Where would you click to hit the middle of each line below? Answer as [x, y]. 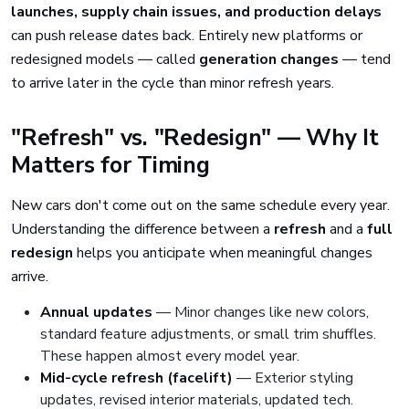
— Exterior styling [293, 378]
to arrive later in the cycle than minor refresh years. [173, 83]
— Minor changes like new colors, [261, 312]
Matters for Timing [110, 165]
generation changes [269, 59]
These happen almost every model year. [170, 356]
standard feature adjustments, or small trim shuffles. [208, 334]
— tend [365, 59]
